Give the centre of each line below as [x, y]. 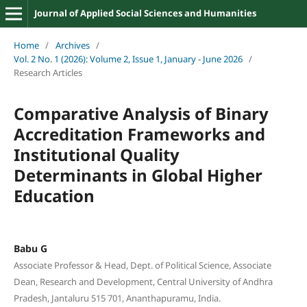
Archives [72, 45]
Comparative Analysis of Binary [141, 113]
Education [54, 195]
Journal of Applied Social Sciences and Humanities [145, 13]
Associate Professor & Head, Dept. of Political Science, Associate [142, 265]
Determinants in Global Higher [138, 175]
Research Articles [48, 72]
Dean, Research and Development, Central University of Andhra [143, 281]
